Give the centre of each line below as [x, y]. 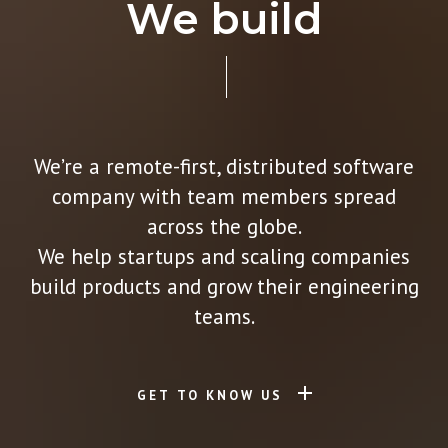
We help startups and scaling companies [224, 256]
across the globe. [224, 226]
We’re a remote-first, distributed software [224, 166]
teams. [224, 316]
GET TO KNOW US [209, 395]
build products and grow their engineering [224, 286]
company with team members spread [224, 196]
